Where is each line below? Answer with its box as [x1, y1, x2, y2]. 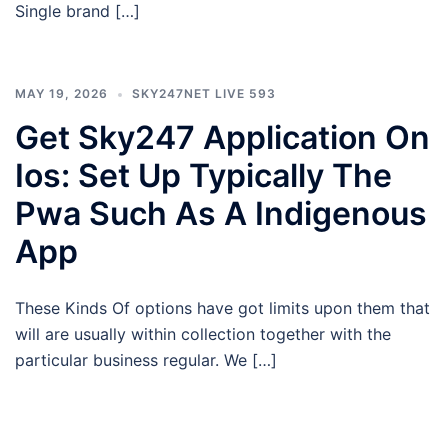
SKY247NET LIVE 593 [132, 85, 276, 101]
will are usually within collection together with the [15, 323, 391, 344]
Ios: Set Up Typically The [15, 155, 392, 195]
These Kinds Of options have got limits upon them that [15, 297, 430, 318]
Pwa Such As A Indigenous [15, 193, 427, 233]
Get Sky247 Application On [15, 117, 430, 157]
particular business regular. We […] [15, 349, 277, 370]
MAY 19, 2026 [15, 85, 108, 101]
